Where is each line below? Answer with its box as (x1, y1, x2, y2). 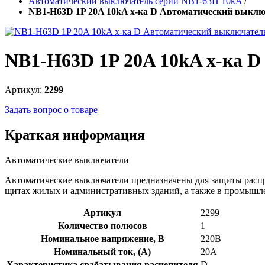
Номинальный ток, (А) (54, 246, 151, 257)
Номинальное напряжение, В (40, 233, 164, 244)
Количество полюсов (57, 220, 147, 231)
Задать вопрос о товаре (5, 104, 98, 115)
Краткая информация (5, 127, 145, 143)
